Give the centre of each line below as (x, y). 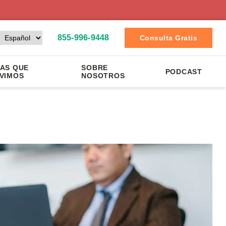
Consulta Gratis (168, 38)
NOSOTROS (103, 76)
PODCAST (184, 72)
